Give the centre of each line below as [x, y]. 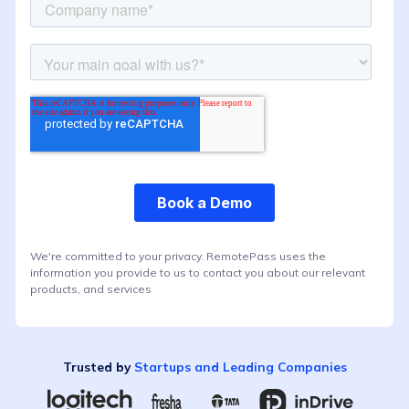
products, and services [91, 288]
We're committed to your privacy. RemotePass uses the [178, 256]
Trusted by [98, 366]
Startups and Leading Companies [240, 366]
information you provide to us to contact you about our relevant [198, 272]
